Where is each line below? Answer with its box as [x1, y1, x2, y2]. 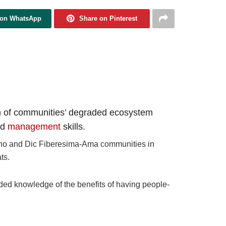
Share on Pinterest [79, 14, 138, 22]
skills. [61, 121, 85, 132]
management [8, 121, 61, 132]
